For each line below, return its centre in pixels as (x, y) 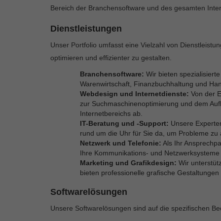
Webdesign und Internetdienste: (134, 93)
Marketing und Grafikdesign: (128, 163)
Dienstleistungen (86, 28)
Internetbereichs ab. (111, 113)
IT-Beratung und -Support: (124, 123)
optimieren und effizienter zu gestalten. (111, 57)
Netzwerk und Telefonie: (121, 143)
